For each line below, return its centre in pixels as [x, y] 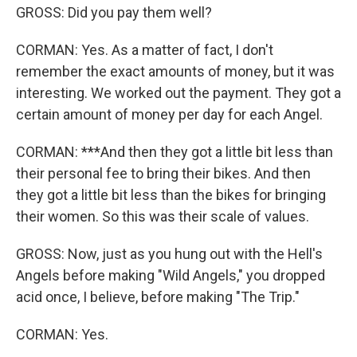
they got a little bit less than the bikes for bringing [171, 195]
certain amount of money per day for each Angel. [169, 114]
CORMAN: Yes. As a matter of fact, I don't [145, 50]
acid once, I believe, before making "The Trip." [158, 297]
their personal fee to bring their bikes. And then [163, 173]
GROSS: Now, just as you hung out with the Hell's [169, 254]
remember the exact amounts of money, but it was [175, 71]
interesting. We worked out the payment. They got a [178, 93]
